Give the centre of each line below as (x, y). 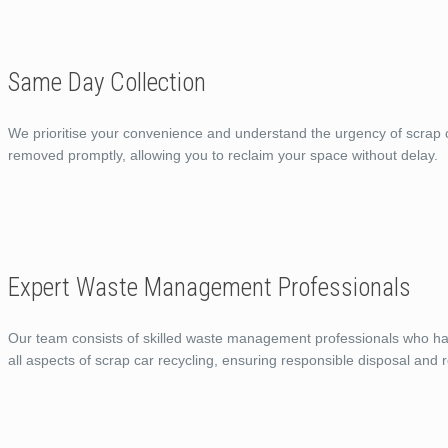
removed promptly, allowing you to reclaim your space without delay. (223, 154)
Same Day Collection (107, 82)
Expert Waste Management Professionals (209, 287)
